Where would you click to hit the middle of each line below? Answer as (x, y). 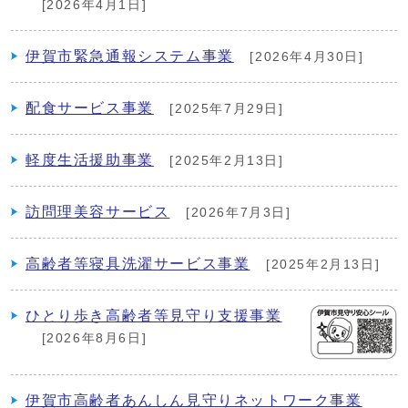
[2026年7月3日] (236, 212)
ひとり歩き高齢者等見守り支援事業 (154, 315)
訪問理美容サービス (98, 211)
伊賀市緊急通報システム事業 (130, 56)
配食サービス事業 (90, 107)
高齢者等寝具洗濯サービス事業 (138, 263)
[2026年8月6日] (92, 338)
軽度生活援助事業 (90, 159)
